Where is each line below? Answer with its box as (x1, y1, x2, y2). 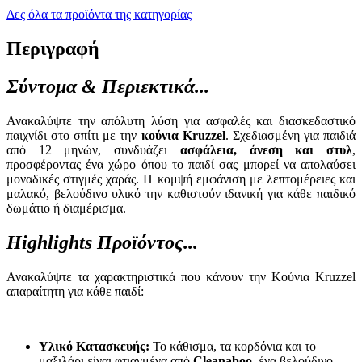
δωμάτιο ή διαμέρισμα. (6, 200, 126, 215)
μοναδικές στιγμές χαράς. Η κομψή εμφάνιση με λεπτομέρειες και (6, 171, 356, 186)
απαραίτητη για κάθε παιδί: (6, 284, 144, 298)
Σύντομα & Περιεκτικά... (6, 75, 209, 97)
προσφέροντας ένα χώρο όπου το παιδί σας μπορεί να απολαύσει (6, 157, 356, 171)
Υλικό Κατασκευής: (39, 339, 149, 353)
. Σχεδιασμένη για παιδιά (225, 128, 356, 142)
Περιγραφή (6, 38, 99, 60)
